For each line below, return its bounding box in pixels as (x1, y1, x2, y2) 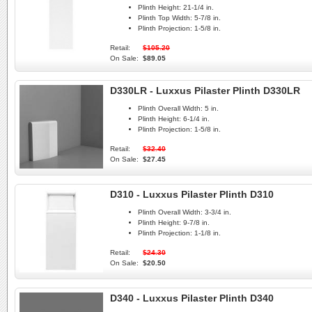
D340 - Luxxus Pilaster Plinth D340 (110, 292, 274, 304)
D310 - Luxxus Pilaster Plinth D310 (110, 189, 274, 200)
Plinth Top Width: (138, 14, 192, 22)
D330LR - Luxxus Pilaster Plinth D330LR (110, 85, 300, 96)
